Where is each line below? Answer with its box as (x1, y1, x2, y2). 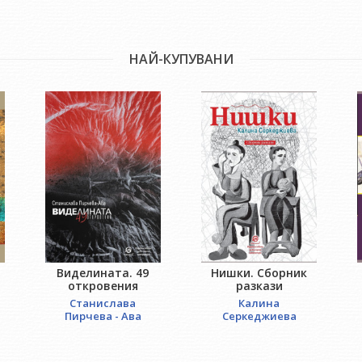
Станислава (69, 296, 137, 311)
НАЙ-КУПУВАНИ (128, 50, 234, 68)
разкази (235, 278, 283, 294)
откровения (67, 278, 138, 294)
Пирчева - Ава (64, 309, 141, 324)
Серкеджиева (221, 309, 297, 324)
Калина (238, 296, 280, 311)
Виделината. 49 (57, 265, 149, 281)
